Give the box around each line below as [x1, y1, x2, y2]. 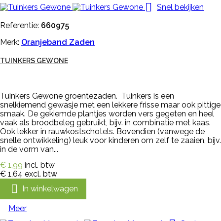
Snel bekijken [157, 2, 204, 12]
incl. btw [25, 160, 55, 170]
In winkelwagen [22, 184, 78, 193]
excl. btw [25, 169, 57, 179]
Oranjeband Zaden [21, 37, 95, 47]
